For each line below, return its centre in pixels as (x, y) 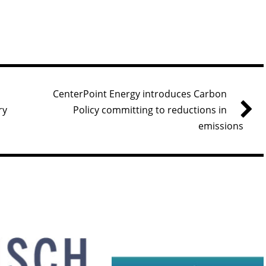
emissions (221, 126)
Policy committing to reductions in (150, 110)
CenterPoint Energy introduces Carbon (140, 94)
